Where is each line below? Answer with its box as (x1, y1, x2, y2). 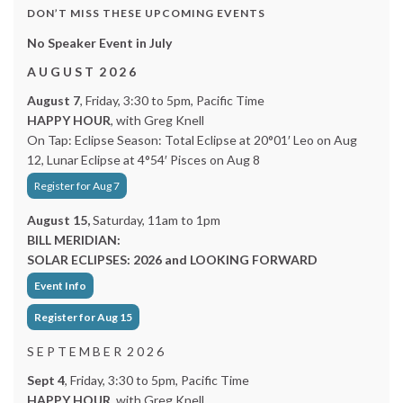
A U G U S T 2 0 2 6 (27, 64, 136, 79)
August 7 (27, 93, 80, 108)
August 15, (27, 212, 93, 228)
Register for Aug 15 (34, 310, 132, 324)
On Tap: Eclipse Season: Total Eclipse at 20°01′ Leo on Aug (27, 132, 357, 148)
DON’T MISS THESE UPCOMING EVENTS (27, 6, 265, 20)
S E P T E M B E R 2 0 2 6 (27, 344, 164, 359)
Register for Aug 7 (34, 179, 120, 193)
